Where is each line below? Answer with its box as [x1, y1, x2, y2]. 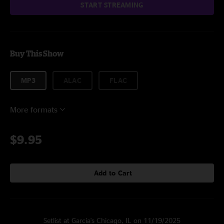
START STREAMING [80, 1, 143, 8]
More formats [10, 105, 57, 114]
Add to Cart [93, 169, 132, 176]
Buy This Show [10, 49, 63, 58]
